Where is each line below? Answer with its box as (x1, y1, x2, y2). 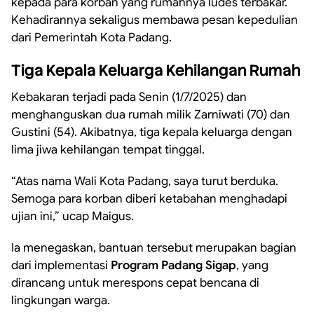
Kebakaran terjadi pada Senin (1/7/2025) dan (11, 90, 247, 104)
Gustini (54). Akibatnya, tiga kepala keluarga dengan (11, 125, 292, 139)
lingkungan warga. (11, 293, 110, 308)
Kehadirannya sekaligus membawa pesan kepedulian (11, 13, 298, 27)
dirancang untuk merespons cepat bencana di (11, 275, 259, 290)
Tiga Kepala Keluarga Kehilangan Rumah (11, 60, 301, 81)
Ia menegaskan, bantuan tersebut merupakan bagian (11, 240, 296, 255)
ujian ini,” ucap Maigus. (11, 209, 134, 224)
